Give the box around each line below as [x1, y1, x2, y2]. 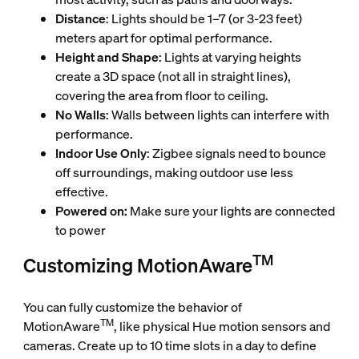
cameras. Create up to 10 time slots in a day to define [22, 337, 317, 355]
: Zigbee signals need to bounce [146, 144, 326, 163]
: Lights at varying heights [158, 48, 301, 67]
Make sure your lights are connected [127, 202, 335, 220]
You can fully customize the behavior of [22, 298, 242, 317]
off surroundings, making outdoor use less [54, 163, 293, 182]
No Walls [54, 106, 106, 124]
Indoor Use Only [54, 144, 147, 163]
